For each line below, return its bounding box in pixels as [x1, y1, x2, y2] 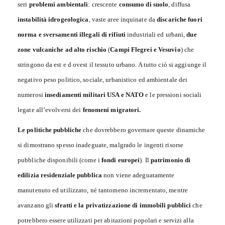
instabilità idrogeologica [18, 16, 89, 24]
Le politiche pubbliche [18, 126, 82, 134]
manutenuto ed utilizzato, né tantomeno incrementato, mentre [18, 186, 188, 194]
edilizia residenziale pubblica [18, 171, 102, 179]
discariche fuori [157, 16, 202, 24]
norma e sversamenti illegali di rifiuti [18, 31, 126, 39]
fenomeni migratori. [82, 106, 141, 114]
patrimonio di [150, 156, 191, 164]
